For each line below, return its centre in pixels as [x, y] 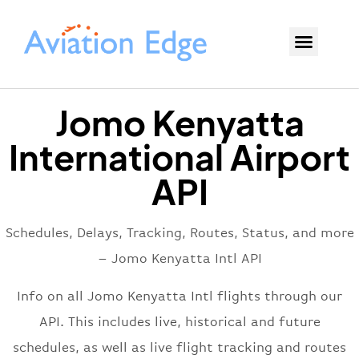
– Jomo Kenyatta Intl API [179, 259]
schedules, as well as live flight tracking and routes [179, 348]
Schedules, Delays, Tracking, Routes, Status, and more [179, 233]
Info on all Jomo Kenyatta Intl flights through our [179, 296]
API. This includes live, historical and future [179, 322]
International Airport [179, 157]
